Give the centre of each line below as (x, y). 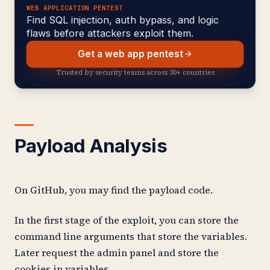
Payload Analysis (91, 146)
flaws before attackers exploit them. (110, 33)
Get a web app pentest (130, 54)
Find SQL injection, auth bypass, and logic (123, 20)
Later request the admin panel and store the (117, 252)
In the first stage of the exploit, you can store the (127, 220)
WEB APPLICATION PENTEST (75, 8)
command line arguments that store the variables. (131, 236)
